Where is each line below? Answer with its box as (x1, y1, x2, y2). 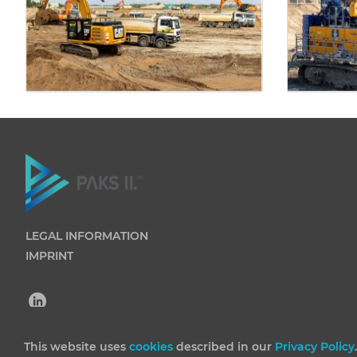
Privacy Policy (275, 339, 355, 354)
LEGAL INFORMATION (25, 229, 148, 243)
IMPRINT (25, 249, 73, 263)
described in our (176, 339, 275, 354)
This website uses (24, 339, 129, 354)
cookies (129, 339, 176, 354)
